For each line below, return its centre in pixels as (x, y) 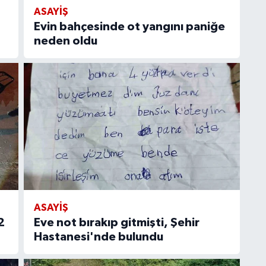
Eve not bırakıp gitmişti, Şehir (116, 222)
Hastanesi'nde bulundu (98, 237)
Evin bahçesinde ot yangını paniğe (129, 26)
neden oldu (65, 41)
